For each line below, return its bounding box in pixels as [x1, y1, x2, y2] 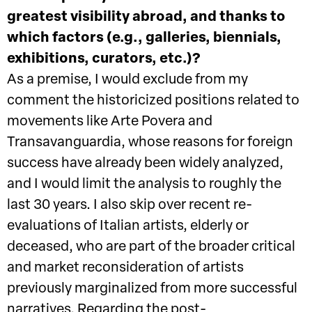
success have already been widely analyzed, [7, 157, 283, 171]
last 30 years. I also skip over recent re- [7, 198, 252, 213]
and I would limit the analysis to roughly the [7, 178, 281, 192]
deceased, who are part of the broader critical [7, 240, 295, 255]
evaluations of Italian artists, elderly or [7, 219, 249, 234]
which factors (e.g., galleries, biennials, [7, 31, 281, 46]
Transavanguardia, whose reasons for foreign [7, 136, 293, 150]
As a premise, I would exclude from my [7, 73, 248, 88]
